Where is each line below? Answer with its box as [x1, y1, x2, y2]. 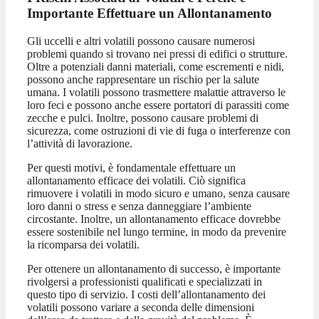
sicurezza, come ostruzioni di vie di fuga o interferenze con [27, 124, 291, 137]
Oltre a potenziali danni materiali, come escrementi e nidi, [27, 60, 284, 73]
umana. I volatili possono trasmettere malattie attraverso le [27, 85, 286, 98]
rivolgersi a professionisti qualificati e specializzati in [27, 275, 262, 288]
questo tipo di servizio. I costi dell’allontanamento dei [27, 288, 266, 300]
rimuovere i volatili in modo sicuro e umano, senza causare [27, 187, 290, 199]
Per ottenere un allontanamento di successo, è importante [27, 262, 281, 275]
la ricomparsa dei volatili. [27, 238, 140, 251]
